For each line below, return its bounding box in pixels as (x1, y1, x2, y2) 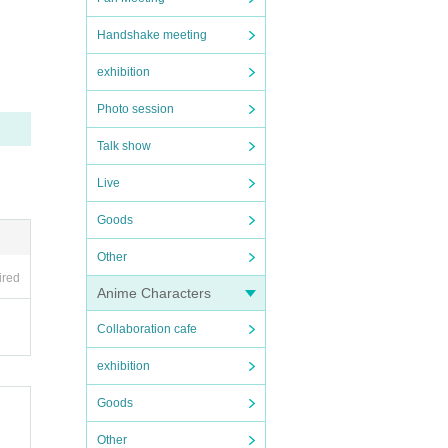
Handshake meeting (97, 28, 207, 42)
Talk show (97, 139, 151, 153)
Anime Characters (97, 285, 211, 301)
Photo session (97, 102, 174, 116)
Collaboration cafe (97, 322, 197, 336)
